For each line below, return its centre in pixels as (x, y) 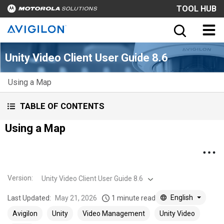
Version (19, 178)
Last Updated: (29, 198)
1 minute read (133, 198)
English (182, 197)
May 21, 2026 (76, 198)
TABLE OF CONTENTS (62, 106)
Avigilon (25, 213)
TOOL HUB (196, 8)
